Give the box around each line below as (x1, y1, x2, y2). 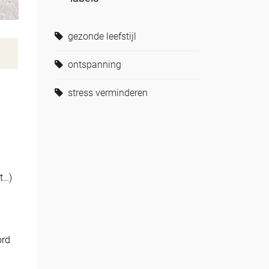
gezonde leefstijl (65, 31, 136, 42)
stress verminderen (65, 87, 148, 98)
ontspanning (65, 59, 121, 70)
